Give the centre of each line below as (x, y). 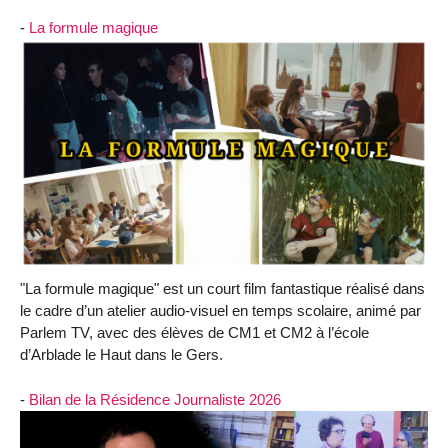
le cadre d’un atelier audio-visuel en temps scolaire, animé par (220, 311)
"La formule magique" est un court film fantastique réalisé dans (222, 289)
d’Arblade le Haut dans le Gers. (121, 355)
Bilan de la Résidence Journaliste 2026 (155, 399)
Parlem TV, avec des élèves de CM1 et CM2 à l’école (194, 333)
